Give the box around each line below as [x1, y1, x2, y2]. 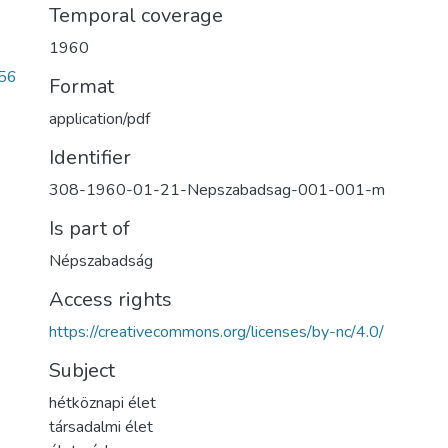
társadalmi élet [49, 416, 153, 438]
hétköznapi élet [49, 392, 156, 414]
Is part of [49, 215, 130, 242]
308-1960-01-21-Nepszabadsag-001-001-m [49, 179, 385, 201]
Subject [49, 357, 115, 384]
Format [49, 73, 114, 100]
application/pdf [49, 108, 150, 130]
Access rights [49, 286, 172, 313]
